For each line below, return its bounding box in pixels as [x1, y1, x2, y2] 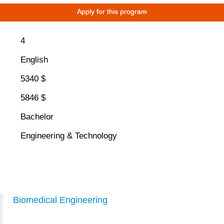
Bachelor [20, 112, 53, 122]
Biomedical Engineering [13, 195, 107, 205]
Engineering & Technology [20, 131, 117, 141]
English [20, 55, 48, 65]
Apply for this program [77, 7, 147, 15]
